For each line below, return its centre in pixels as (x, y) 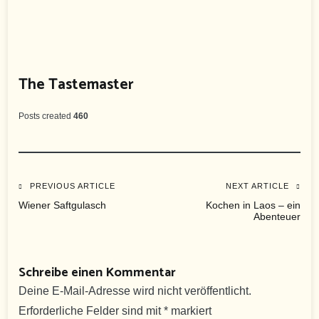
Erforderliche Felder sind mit (91, 311)
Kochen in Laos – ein (253, 205)
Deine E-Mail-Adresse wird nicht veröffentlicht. (135, 291)
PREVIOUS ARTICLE (73, 186)
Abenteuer (277, 217)
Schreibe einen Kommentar (98, 273)
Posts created (45, 116)
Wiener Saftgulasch (63, 205)
